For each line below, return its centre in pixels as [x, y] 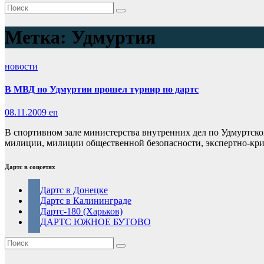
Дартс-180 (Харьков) [81, 212]
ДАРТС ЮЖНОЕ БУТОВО [95, 222]
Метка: [38, 37]
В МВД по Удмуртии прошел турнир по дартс [102, 90]
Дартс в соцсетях [30, 167]
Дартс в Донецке [74, 190]
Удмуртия [113, 37]
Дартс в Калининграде [86, 201]
